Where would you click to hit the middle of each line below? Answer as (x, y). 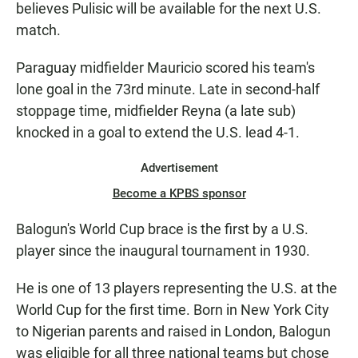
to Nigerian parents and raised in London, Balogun (173, 332)
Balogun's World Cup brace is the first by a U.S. (162, 229)
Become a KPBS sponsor (179, 194)
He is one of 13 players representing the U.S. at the (177, 288)
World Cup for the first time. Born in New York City (173, 310)
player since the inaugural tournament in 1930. (163, 251)
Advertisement (179, 168)
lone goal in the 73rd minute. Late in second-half (168, 89)
